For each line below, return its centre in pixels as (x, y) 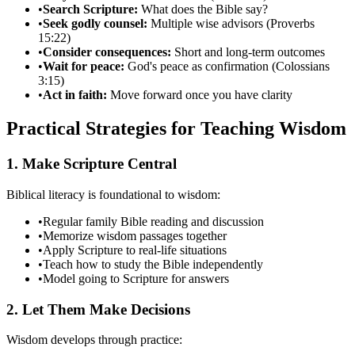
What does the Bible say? (203, 10)
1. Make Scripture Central (92, 164)
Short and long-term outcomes (248, 52)
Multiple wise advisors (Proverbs (231, 24)
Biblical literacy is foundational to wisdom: (113, 194)
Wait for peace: (84, 67)
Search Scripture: (90, 10)
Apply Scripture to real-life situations (135, 250)
